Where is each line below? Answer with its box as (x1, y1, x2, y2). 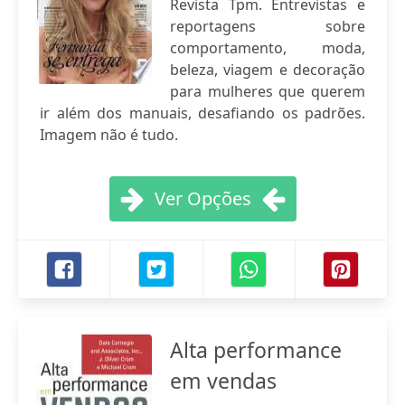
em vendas (170, 366, 277, 395)
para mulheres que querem (170, 81, 365, 101)
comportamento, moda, (170, 38, 365, 58)
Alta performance (170, 335, 342, 364)
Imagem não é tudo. (40, 125, 178, 145)
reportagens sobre (170, 16, 365, 36)
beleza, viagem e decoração (170, 60, 365, 80)
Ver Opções (154, 186, 251, 211)
